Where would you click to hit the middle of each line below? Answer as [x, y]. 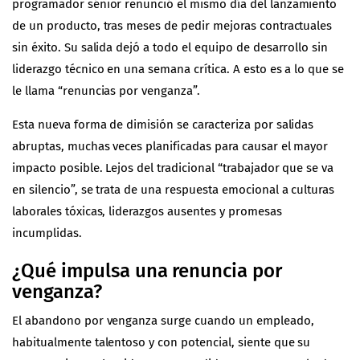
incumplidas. [47, 233]
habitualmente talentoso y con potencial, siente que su [162, 342]
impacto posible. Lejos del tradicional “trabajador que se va [173, 168]
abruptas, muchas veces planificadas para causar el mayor [170, 146]
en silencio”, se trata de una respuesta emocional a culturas [174, 189]
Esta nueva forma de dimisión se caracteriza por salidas [163, 124]
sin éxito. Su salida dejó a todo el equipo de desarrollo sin [170, 47]
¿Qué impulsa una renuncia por [147, 270]
